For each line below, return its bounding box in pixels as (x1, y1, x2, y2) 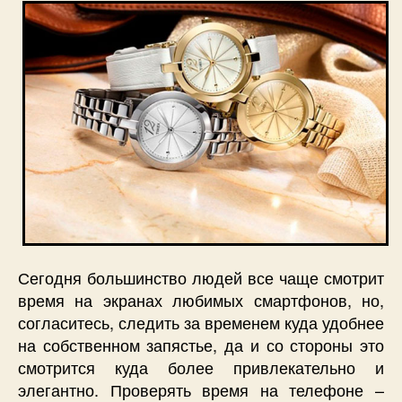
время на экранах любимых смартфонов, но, (18, 287, 384, 311)
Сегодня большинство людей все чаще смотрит (18, 265, 384, 289)
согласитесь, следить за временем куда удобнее (18, 310, 384, 334)
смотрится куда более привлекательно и (18, 354, 384, 379)
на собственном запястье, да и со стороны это (18, 332, 384, 356)
